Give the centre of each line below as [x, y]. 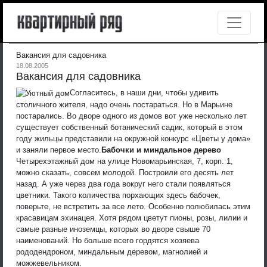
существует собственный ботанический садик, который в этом [129, 127]
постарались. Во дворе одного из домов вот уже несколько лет [131, 116]
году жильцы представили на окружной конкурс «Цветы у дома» [133, 138]
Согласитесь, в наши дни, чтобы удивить [144, 92]
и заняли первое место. [59, 150]
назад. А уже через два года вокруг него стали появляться [123, 184]
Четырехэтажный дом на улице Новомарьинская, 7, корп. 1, [125, 161]
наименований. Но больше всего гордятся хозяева [108, 240]
